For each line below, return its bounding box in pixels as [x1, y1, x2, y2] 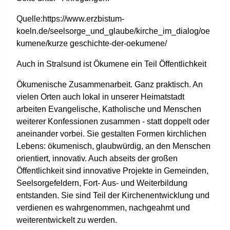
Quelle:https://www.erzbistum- [16, 14, 124, 23]
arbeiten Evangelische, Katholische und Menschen [16, 104, 201, 113]
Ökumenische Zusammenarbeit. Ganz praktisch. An [16, 80, 203, 89]
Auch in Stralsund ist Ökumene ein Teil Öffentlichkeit [16, 59, 206, 68]
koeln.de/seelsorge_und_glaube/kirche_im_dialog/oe [16, 26, 210, 35]
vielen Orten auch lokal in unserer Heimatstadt [16, 92, 184, 101]
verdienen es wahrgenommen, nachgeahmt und [16, 203, 190, 212]
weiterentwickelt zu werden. [16, 215, 117, 224]
